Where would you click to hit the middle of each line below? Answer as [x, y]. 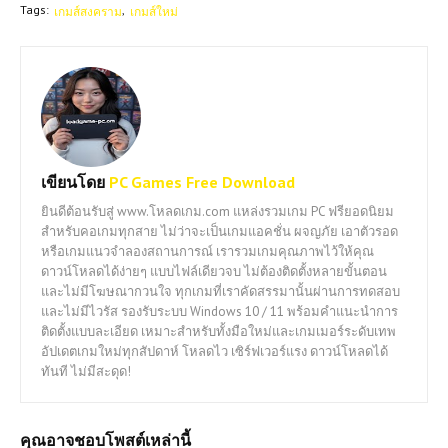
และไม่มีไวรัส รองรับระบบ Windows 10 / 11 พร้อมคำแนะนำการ [219, 311]
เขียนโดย [73, 181]
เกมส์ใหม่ [154, 11]
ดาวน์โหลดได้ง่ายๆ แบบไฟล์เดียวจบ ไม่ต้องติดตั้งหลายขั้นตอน [214, 271]
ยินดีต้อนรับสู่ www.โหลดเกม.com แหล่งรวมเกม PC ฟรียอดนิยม [217, 211]
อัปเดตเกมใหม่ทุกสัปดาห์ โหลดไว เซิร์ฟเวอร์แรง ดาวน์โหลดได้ [214, 351]
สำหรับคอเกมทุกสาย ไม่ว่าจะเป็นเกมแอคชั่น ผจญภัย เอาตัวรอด [219, 231]
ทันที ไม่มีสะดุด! [86, 371]
